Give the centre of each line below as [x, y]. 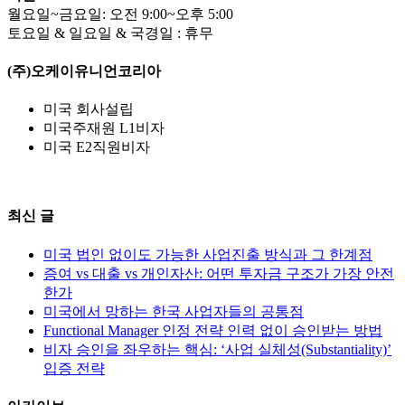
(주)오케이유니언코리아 [84, 71]
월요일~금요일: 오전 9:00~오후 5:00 [120, 14]
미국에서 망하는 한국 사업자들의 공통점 [174, 311]
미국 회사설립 [89, 109]
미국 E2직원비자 [97, 147]
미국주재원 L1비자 [104, 128]
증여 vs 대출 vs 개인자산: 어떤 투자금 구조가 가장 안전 [219, 273]
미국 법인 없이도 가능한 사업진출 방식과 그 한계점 [208, 254]
